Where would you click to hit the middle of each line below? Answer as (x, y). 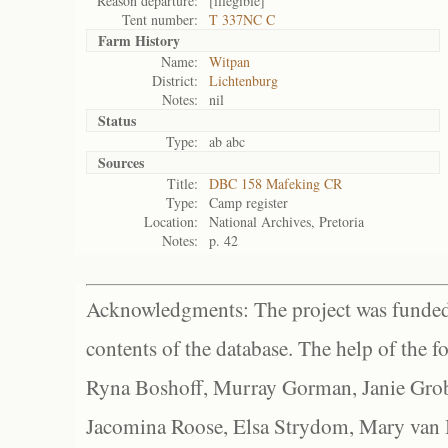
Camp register (248, 202)
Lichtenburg (243, 80)
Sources (121, 162)
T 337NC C (242, 19)
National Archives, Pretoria (286, 221)
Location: (171, 221)
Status (117, 120)
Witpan (229, 61)
